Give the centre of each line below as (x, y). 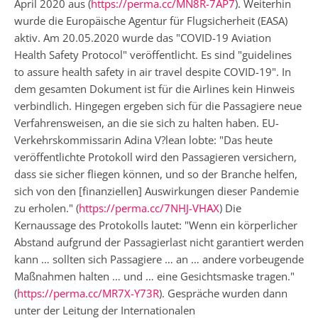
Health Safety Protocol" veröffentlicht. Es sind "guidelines (153, 54)
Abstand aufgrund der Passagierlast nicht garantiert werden (159, 242)
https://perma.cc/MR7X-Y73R (88, 293)
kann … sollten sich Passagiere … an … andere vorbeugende (159, 259)
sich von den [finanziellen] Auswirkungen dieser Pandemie (157, 191)
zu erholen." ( (46, 208)
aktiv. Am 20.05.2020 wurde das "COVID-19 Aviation (143, 37)
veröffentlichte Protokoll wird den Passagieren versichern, (155, 157)
